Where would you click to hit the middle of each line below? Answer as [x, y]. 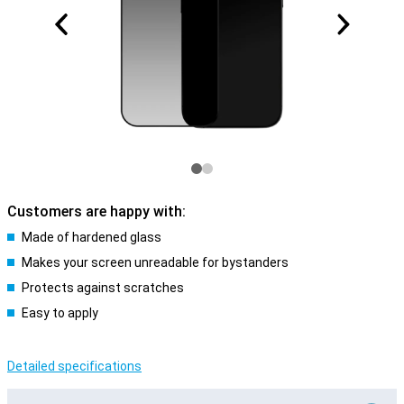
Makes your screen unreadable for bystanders [155, 262]
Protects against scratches [103, 288]
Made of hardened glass [92, 237]
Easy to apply [60, 313]
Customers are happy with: [96, 211]
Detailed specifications [74, 366]
